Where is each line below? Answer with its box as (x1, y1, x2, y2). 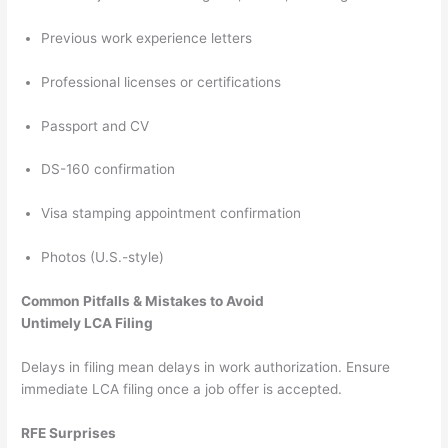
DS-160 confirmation (41, 161, 176, 178)
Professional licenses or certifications (41, 73, 282, 90)
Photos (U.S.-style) (41, 249, 165, 266)
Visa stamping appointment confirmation (41, 205, 302, 222)
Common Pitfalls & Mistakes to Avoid (21, 293, 265, 310)
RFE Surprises (21, 424, 117, 441)
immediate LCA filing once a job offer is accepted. (21, 380, 343, 397)
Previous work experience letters (41, 29, 253, 46)
